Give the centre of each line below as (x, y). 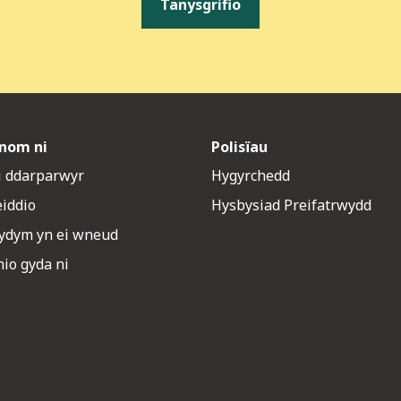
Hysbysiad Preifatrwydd (291, 205)
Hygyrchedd (251, 176)
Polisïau (239, 147)
